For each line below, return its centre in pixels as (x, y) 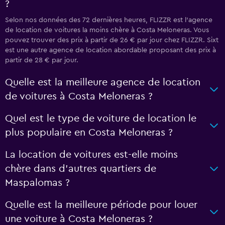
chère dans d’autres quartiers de (81, 169)
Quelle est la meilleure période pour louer (101, 205)
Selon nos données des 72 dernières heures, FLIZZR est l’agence (109, 20)
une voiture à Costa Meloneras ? (79, 219)
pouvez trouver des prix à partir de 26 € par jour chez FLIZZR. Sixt (112, 40)
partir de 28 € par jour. (42, 60)
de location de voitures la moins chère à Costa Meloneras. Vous (107, 30)
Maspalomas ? (37, 183)
